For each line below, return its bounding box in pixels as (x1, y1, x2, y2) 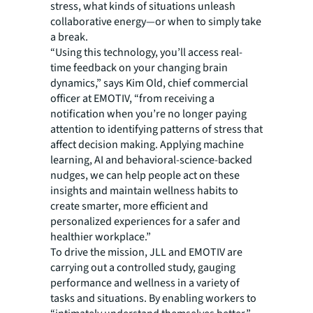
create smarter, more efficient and (50, 198, 208, 214)
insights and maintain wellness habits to (50, 183, 238, 199)
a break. (50, 29, 90, 45)
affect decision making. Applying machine (50, 137, 244, 153)
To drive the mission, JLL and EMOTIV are (50, 245, 242, 261)
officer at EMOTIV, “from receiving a (50, 91, 214, 107)
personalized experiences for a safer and (50, 214, 240, 230)
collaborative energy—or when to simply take (50, 14, 261, 30)
